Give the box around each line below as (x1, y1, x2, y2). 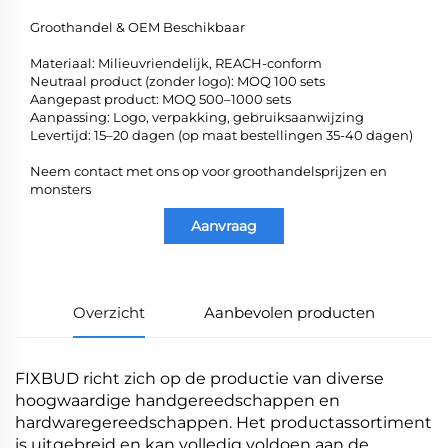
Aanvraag (191, 216, 257, 235)
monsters (30, 180, 91, 197)
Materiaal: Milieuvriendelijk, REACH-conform (30, 54, 322, 71)
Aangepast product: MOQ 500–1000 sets (30, 90, 291, 107)
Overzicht (73, 302, 146, 322)
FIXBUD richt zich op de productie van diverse (15, 368, 384, 388)
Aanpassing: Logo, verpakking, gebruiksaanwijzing (30, 108, 364, 125)
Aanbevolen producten (203, 302, 375, 322)
